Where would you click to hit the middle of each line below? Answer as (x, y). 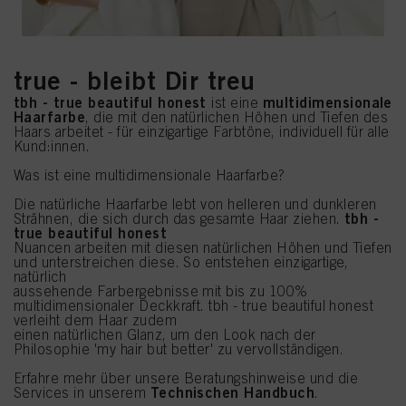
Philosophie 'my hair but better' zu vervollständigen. (179, 349)
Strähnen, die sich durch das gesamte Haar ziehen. (179, 218)
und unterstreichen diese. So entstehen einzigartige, (181, 262)
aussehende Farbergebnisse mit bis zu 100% (161, 291)
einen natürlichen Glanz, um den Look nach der (165, 334)
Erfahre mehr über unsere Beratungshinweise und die (186, 378)
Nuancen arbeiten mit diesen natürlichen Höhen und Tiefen (203, 247)
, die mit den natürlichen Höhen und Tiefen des (237, 117)
